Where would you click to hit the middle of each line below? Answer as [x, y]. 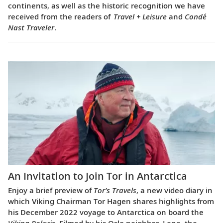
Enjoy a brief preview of [51, 190]
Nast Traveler [31, 27]
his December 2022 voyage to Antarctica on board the [106, 212]
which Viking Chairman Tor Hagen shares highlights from [111, 201]
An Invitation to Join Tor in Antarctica [98, 176]
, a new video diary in [174, 190]
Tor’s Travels [115, 190]
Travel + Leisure [140, 16]
